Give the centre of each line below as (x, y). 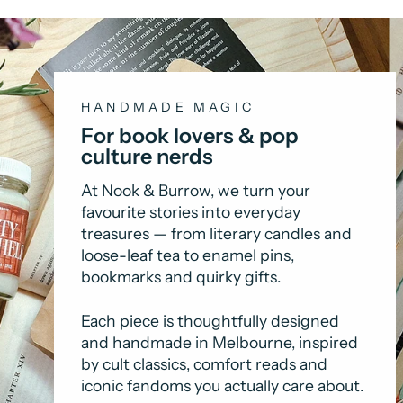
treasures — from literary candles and (216, 233)
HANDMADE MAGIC (168, 107)
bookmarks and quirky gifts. (181, 276)
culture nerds (147, 156)
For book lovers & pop (190, 135)
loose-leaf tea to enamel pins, (188, 255)
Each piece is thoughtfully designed (210, 320)
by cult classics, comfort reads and (204, 363)
